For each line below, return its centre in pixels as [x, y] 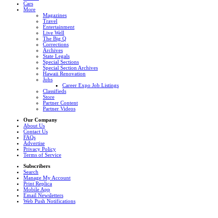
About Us [34, 126]
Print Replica [38, 183]
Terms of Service [42, 155]
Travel [50, 21]
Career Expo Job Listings [91, 85]
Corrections [56, 45]
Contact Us [36, 132]
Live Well [54, 33]
